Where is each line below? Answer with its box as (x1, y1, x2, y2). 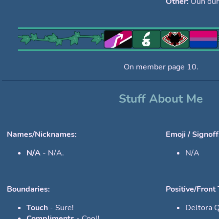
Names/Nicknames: (7, 129, 77, 140)
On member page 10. (123, 62, 198, 73)
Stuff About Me (119, 91, 203, 107)
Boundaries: (7, 184, 50, 195)
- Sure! (48, 202, 74, 214)
